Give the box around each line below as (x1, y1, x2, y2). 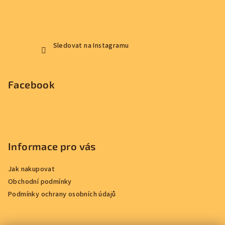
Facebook (8, 78, 55, 91)
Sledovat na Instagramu (53, 41, 129, 51)
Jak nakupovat (8, 164, 55, 175)
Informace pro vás (8, 140, 96, 153)
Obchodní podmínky (8, 177, 72, 187)
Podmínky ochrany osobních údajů (8, 189, 116, 200)
